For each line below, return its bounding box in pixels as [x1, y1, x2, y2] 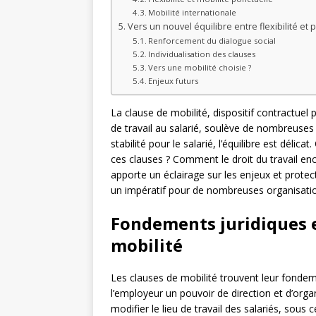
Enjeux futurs [148, 75, 199, 87]
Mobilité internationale [148, 7, 237, 18]
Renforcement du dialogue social [148, 35, 276, 47]
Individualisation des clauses [148, 49, 256, 60]
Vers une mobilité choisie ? [148, 62, 252, 73]
